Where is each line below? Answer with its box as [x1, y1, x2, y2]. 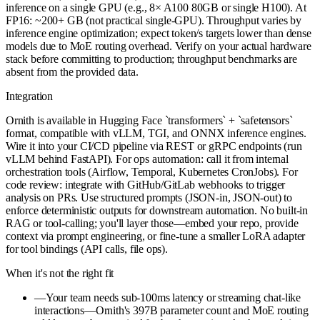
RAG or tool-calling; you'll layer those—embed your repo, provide [6, 216, 299, 229]
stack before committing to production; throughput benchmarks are [6, 52, 297, 65]
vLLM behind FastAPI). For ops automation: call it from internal [6, 152, 289, 165]
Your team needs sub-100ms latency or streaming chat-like [45, 291, 301, 304]
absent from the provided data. [6, 65, 139, 78]
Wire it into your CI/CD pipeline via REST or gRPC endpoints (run [6, 139, 302, 152]
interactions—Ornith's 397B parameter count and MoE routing [34, 304, 309, 316]
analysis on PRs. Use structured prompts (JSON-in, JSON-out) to [6, 191, 293, 204]
